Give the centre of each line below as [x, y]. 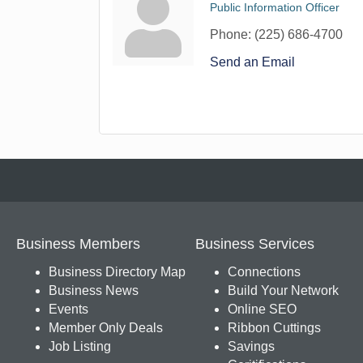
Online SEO [262, 309]
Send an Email [252, 62]
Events [68, 309]
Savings [251, 346]
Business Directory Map [117, 272]
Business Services [254, 244]
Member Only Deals [106, 328]
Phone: [231, 34]
